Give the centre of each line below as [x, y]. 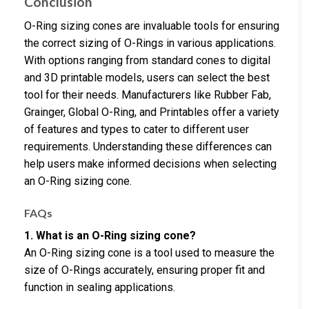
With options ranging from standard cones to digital [147, 60]
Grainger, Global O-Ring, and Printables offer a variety [152, 112]
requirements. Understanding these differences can [148, 146]
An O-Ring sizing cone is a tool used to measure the [149, 252]
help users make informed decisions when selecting [150, 163]
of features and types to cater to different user [137, 129]
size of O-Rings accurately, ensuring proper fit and [144, 270]
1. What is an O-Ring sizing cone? [110, 235]
